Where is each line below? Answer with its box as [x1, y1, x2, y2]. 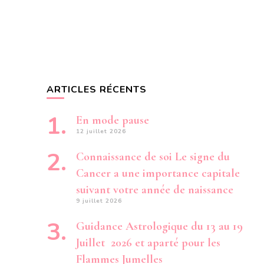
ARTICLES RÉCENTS [47, 83, 147, 96]
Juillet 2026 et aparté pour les [76, 236, 220, 250]
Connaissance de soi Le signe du [76, 150, 230, 164]
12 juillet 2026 [76, 127, 126, 136]
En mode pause [76, 113, 149, 127]
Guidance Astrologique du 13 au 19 [76, 219, 243, 233]
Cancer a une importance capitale [76, 166, 240, 180]
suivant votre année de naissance [76, 183, 233, 197]
